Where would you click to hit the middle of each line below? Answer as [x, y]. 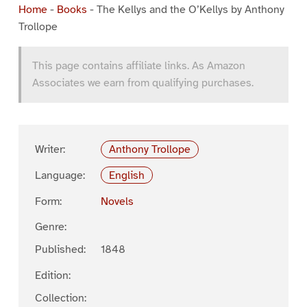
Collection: [60, 298]
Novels [117, 201]
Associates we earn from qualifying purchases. [143, 83]
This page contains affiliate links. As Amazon [138, 65]
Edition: [52, 276]
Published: [60, 250]
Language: [60, 175]
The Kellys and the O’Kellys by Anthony [190, 9]
